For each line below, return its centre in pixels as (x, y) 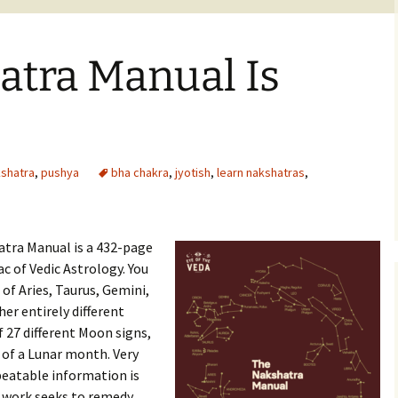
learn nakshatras (261, 172)
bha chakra (140, 172)
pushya (60, 172)
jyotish (193, 172)
